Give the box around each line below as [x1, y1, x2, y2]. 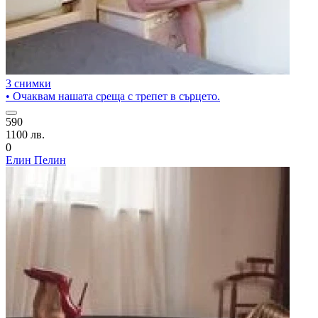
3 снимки [6, 77, 51, 89]
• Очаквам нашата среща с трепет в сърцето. [6, 90, 220, 102]
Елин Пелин [6, 154, 66, 166]
